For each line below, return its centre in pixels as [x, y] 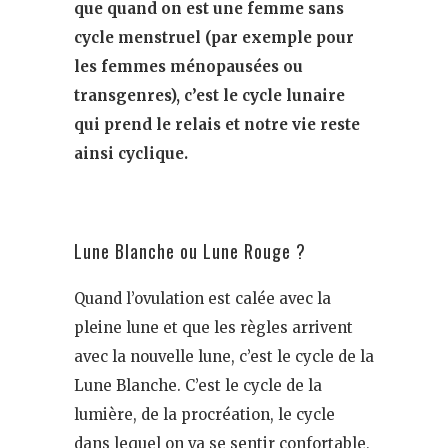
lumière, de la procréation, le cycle [204, 414]
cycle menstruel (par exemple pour [214, 37]
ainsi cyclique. [131, 153]
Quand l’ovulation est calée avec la [202, 298]
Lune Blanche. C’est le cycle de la [198, 385]
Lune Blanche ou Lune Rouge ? [190, 250]
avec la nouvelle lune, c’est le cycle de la [224, 356]
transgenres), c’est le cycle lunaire [209, 95]
